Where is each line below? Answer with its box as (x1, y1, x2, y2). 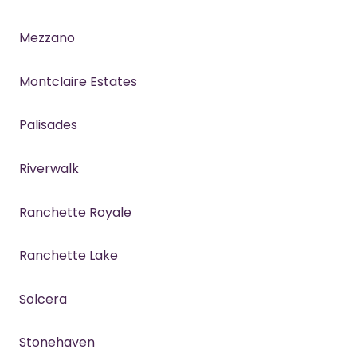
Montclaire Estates (19, 72, 137, 91)
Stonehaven (19, 333, 95, 352)
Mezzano (19, 29, 75, 48)
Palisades (19, 116, 77, 135)
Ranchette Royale (19, 202, 131, 222)
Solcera (19, 289, 67, 308)
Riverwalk (19, 159, 79, 178)
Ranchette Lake (19, 246, 118, 265)
